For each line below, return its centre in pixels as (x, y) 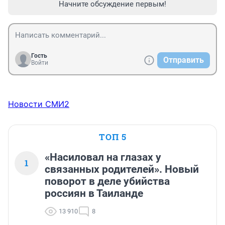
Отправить (184, 60)
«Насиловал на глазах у (103, 157)
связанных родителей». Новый (122, 169)
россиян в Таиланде (94, 193)
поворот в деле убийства (107, 181)
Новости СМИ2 (39, 104)
